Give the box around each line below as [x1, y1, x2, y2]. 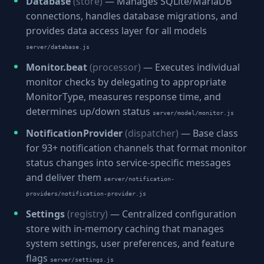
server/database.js [26, 43, 90, 50]
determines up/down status [26, 105, 153, 118]
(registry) [67, 207, 108, 220]
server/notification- [104, 175, 174, 182]
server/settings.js [50, 256, 114, 263]
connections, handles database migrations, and [26, 9, 237, 22]
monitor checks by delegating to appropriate [26, 75, 226, 88]
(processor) [90, 61, 141, 74]
